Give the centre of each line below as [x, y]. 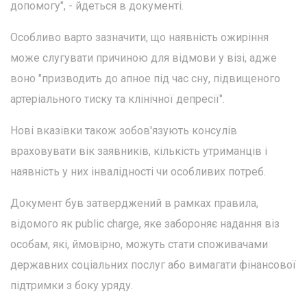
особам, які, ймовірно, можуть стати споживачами [139, 244]
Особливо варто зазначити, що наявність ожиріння [139, 37]
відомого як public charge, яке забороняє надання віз [145, 223]
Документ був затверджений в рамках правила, [134, 203]
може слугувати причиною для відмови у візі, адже [144, 58]
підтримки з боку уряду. [72, 285]
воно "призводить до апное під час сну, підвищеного [145, 78]
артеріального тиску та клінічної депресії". [118, 99]
